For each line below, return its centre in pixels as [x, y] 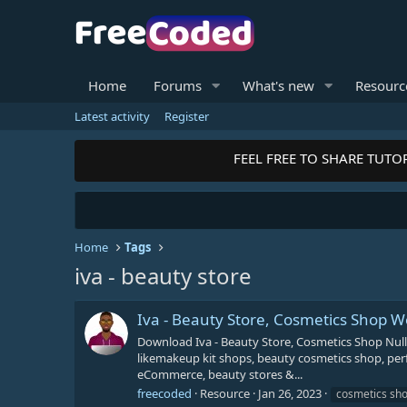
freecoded [164, 393]
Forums [178, 85]
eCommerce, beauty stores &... [220, 374]
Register [187, 116]
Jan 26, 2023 [290, 393]
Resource [225, 393]
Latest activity [112, 116]
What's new [278, 85]
